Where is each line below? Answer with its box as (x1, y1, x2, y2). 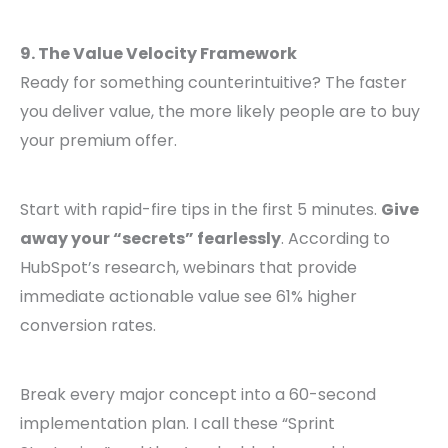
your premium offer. (20, 129, 177, 153)
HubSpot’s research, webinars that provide (20, 256, 357, 280)
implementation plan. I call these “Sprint (20, 412, 335, 436)
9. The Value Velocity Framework (20, 42, 297, 66)
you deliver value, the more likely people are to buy (20, 100, 420, 124)
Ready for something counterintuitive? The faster (20, 71, 407, 95)
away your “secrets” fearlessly (20, 227, 281, 251)
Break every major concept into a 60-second (20, 383, 376, 407)
